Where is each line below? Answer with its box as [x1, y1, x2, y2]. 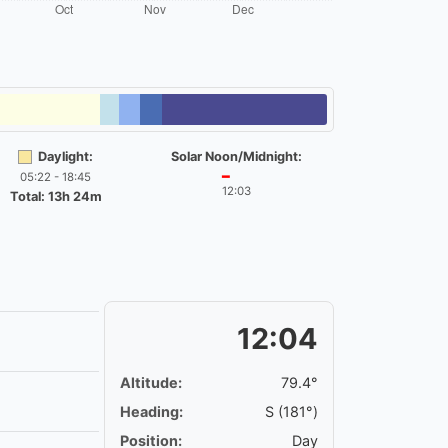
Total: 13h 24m [9, 189, 102, 205]
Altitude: [120, 374, 182, 392]
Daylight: [38, 149, 94, 165]
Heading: [120, 403, 183, 421]
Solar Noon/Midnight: [170, 149, 302, 165]
